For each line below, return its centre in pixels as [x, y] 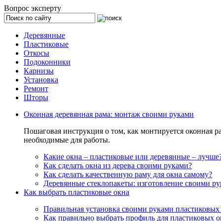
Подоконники [47, 62]
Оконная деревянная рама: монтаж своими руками [109, 114]
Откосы [37, 53]
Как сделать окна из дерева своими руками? [118, 166]
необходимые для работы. [67, 140]
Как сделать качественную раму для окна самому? [128, 174]
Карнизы [39, 71]
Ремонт [36, 89]
